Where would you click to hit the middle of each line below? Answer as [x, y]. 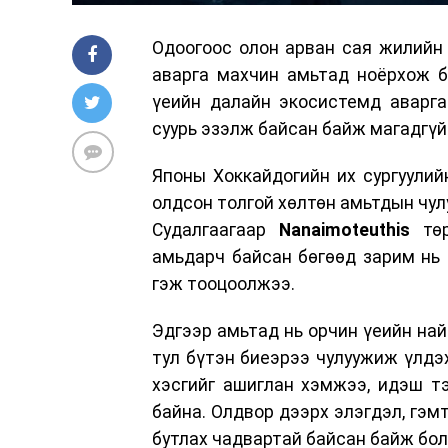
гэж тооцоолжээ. [223, 284]
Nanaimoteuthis [344, 230]
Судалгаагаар [215, 230]
